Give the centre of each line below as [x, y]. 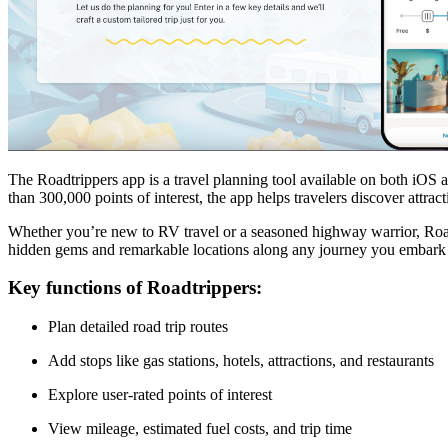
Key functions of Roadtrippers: [135, 288]
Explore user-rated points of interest [160, 395]
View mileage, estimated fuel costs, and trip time [200, 429]
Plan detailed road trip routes [138, 327]
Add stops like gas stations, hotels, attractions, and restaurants [241, 361]
